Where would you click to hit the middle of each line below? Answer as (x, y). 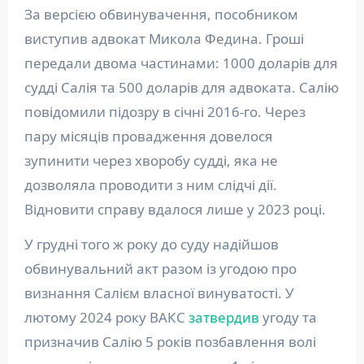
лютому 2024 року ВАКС (106, 317)
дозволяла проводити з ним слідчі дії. (150, 184)
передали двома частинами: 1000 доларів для (181, 63)
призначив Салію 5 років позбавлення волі (170, 341)
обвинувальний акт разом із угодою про (160, 268)
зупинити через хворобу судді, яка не (151, 160)
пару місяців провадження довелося (148, 136)
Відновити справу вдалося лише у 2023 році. (175, 209)
